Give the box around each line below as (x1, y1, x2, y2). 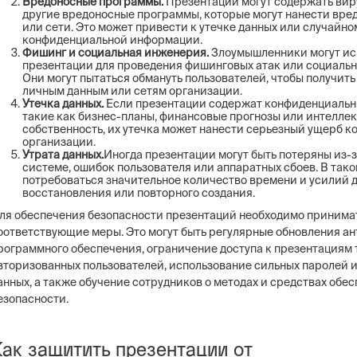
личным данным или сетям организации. (22, 84, 242, 97)
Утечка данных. (22, 97, 104, 110)
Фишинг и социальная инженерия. (22, 46, 211, 59)
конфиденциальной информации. (22, 33, 202, 46)
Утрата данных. (22, 148, 104, 161)
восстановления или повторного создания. (22, 186, 255, 199)
